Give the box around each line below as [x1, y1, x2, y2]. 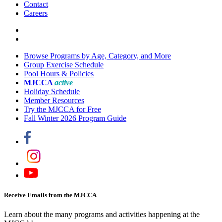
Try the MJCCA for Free [24, 105, 101, 114]
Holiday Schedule [24, 87, 80, 96]
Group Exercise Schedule [24, 60, 104, 69]
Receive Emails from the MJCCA [4, 191, 97, 199]
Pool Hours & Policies [24, 69, 94, 78]
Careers [24, 9, 48, 18]
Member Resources [24, 96, 84, 105]
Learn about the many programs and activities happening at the [4, 210, 200, 219]
